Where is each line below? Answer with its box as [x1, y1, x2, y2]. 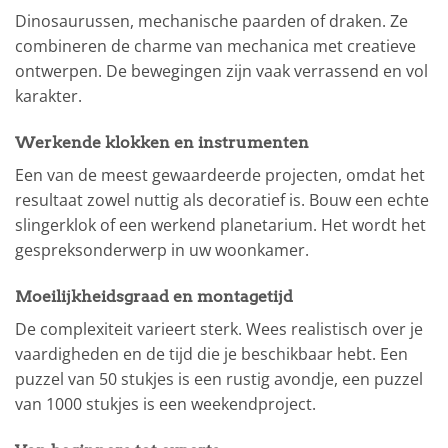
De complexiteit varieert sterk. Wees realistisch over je [15, 318, 423, 340]
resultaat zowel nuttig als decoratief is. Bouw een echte [15, 189, 429, 212]
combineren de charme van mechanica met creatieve [15, 35, 416, 58]
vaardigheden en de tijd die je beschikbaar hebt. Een [15, 343, 408, 365]
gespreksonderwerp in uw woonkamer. [15, 239, 309, 262]
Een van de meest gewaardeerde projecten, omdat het [15, 164, 425, 187]
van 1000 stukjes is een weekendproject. [15, 393, 316, 415]
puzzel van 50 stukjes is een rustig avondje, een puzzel [15, 368, 423, 390]
